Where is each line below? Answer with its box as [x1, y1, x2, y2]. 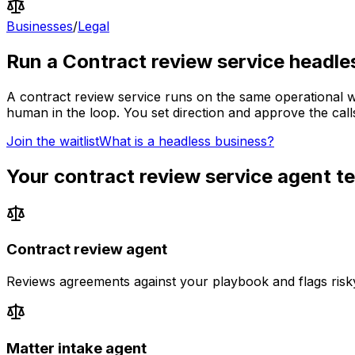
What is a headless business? [99, 132, 274, 149]
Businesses [6, 18, 73, 34]
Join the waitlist [6, 132, 99, 149]
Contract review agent [6, 240, 167, 259]
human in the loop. [6, 104, 120, 120]
